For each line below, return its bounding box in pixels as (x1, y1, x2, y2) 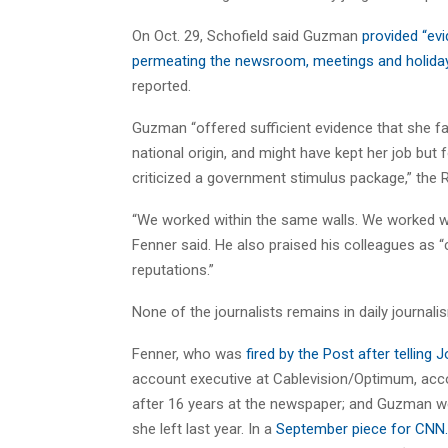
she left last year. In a (132, 419, 276, 438)
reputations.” (132, 260, 214, 279)
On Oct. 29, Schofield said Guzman (132, 26, 362, 45)
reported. (132, 76, 191, 95)
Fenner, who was (132, 344, 242, 363)
